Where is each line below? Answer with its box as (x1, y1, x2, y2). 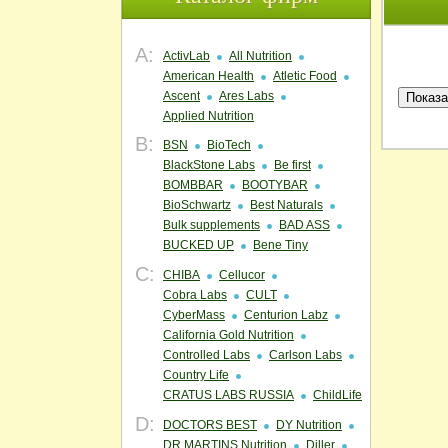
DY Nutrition (276, 418, 342, 432)
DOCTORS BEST (163, 418, 257, 432)
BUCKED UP (163, 238, 234, 252)
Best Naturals (250, 198, 323, 212)
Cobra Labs (163, 288, 227, 302)
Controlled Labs (163, 348, 250, 362)
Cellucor (219, 268, 265, 282)
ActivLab (163, 49, 210, 63)
